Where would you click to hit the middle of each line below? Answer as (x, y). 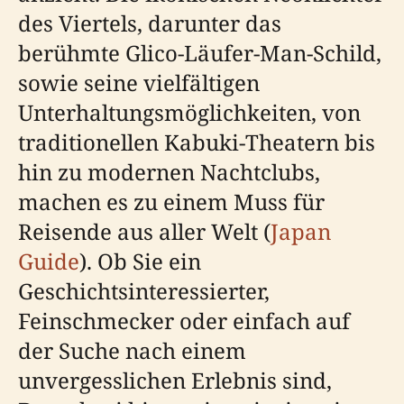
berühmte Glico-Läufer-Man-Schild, (200, 52)
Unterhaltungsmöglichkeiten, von (189, 112)
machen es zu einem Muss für (171, 201)
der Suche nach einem (132, 350)
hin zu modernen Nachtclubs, (169, 171)
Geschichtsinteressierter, (144, 290)
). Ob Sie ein (140, 261)
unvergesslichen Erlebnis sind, (175, 380)
